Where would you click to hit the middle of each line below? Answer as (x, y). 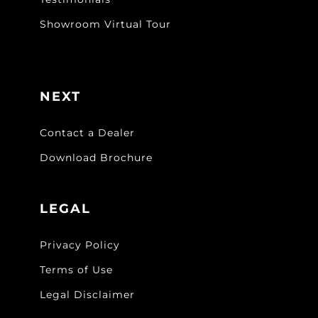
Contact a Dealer (87, 133)
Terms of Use (76, 270)
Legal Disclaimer (87, 295)
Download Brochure (96, 158)
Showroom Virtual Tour (105, 24)
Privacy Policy (80, 245)
